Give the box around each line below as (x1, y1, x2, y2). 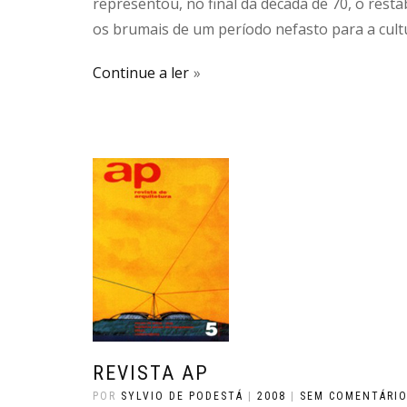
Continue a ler (93, 63, 189, 83)
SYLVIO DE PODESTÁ (121, 390, 243, 402)
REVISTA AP (93, 362, 209, 384)
